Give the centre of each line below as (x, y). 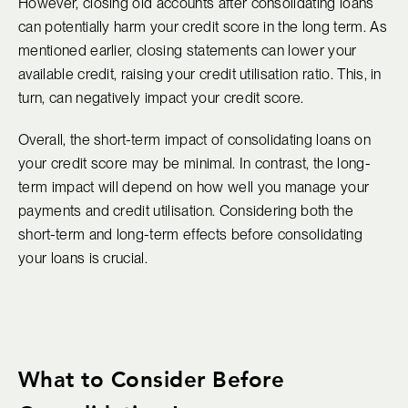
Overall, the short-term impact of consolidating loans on (194, 139)
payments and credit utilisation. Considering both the (186, 210)
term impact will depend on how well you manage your (194, 187)
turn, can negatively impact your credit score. (161, 97)
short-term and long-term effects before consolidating (190, 234)
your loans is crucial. (83, 258)
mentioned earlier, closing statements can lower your (188, 50)
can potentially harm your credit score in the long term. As (203, 26)
